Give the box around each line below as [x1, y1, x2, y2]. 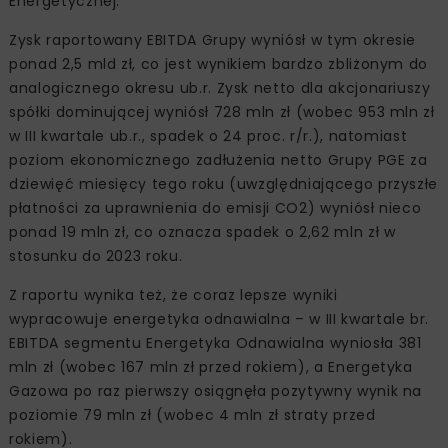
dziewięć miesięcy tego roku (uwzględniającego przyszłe [9, 173, 439, 194]
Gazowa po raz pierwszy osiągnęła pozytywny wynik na [9, 380, 423, 401]
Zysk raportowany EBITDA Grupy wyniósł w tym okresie [9, 29, 417, 50]
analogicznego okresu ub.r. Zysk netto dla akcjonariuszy [9, 77, 431, 98]
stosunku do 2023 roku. [9, 245, 183, 266]
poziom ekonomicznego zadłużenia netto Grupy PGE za [9, 149, 428, 170]
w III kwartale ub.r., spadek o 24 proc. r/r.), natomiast [9, 125, 408, 146]
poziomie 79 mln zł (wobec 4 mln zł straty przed [9, 404, 376, 425]
